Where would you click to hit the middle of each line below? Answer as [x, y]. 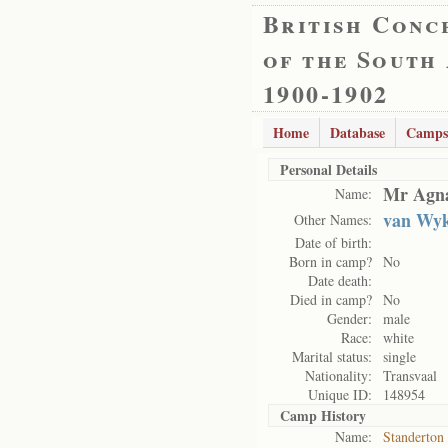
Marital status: [332, 356]
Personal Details [328, 169]
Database [357, 132]
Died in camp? [331, 299]
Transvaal [410, 375]
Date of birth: [333, 242]
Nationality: [338, 375]
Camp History [323, 415]
